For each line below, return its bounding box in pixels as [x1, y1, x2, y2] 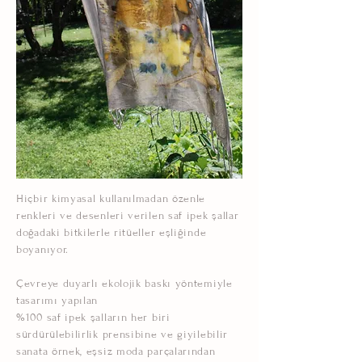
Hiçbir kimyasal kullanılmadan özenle [16, 192, 206, 205]
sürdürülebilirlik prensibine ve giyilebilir [16, 328, 229, 341]
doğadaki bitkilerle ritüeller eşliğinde [16, 226, 207, 239]
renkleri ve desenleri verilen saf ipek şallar [16, 209, 239, 222]
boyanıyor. [16, 243, 69, 256]
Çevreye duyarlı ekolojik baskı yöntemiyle [16, 277, 233, 290]
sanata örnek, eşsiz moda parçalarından [16, 345, 216, 358]
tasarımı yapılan [16, 294, 99, 307]
